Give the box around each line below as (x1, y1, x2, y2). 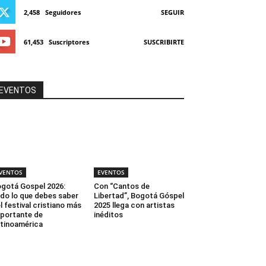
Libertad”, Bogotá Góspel (94, 191, 184, 201)
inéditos (94, 210, 125, 220)
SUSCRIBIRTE (144, 37, 184, 46)
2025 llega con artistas (94, 201, 175, 210)
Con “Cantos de (94, 182, 150, 191)
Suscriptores (49, 37, 89, 46)
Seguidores (45, 8, 81, 17)
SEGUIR (161, 8, 184, 17)
